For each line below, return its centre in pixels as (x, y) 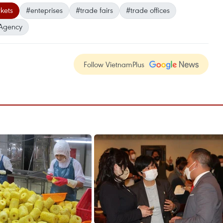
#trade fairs (94, 10)
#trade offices (148, 10)
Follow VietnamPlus (114, 64)
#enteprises (44, 10)
